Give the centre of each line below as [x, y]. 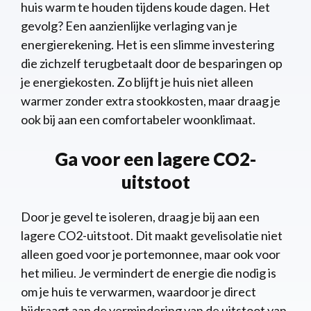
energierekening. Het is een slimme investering [148, 44]
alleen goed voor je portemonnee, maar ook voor [151, 254]
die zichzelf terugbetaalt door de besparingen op [152, 63]
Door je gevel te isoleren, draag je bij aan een [140, 216]
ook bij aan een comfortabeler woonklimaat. [138, 119]
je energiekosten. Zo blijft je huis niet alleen [137, 82]
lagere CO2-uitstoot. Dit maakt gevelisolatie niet [152, 235]
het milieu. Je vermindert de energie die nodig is [149, 272]
